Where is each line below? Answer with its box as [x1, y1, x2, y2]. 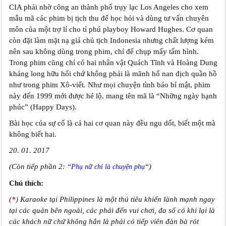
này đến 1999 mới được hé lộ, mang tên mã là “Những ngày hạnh [9, 91, 217, 100]
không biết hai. [9, 130, 56, 138]
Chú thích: [9, 179, 43, 187]
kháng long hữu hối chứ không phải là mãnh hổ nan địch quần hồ [9, 69, 217, 78]
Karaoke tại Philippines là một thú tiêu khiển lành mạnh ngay [18, 195, 215, 203]
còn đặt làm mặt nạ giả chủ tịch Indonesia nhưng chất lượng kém [9, 36, 214, 44]
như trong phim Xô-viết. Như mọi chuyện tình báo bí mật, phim [9, 80, 210, 89]
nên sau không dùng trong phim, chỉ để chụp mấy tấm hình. [9, 47, 199, 55]
